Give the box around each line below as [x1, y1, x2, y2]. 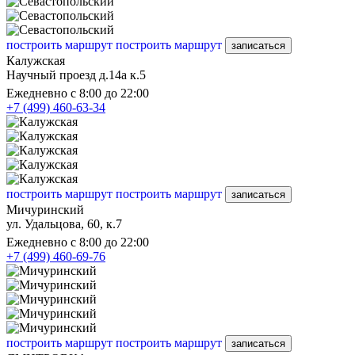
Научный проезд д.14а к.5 [6, 67, 146, 82]
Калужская [6, 53, 65, 67]
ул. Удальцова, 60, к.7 [6, 216, 122, 231]
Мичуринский [6, 202, 84, 216]
